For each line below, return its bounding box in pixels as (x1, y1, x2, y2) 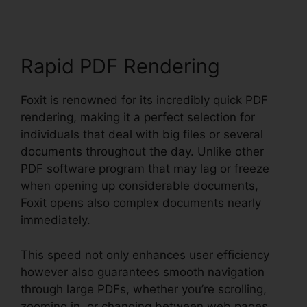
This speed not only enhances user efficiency (21, 247, 269, 262)
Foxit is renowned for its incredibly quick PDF (21, 93, 268, 108)
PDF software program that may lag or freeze (21, 162, 269, 176)
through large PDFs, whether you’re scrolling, (21, 282, 267, 296)
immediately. (21, 213, 90, 228)
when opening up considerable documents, (21, 179, 258, 193)
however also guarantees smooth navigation (21, 265, 265, 279)
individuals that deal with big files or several (21, 127, 263, 142)
